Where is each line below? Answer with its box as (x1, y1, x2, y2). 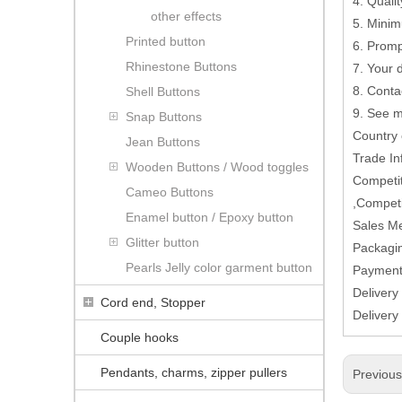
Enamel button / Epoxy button (126, 209, 293, 224)
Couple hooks (100, 329, 179, 345)
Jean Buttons (126, 134, 200, 149)
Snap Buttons (126, 109, 202, 124)
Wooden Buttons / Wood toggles (126, 159, 309, 174)
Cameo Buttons (126, 184, 214, 199)
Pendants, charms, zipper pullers (100, 364, 287, 380)
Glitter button (126, 234, 199, 249)
